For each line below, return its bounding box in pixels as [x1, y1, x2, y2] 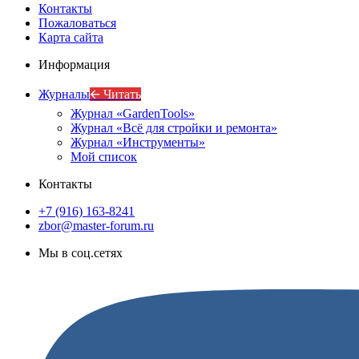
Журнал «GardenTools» [71, 107, 195, 121]
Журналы [38, 87, 90, 102]
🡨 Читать [90, 87, 141, 102]
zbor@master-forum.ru [38, 219, 154, 233]
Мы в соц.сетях [38, 246, 123, 260]
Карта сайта [38, 30, 103, 45]
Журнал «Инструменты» [71, 135, 205, 150]
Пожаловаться [38, 16, 116, 30]
